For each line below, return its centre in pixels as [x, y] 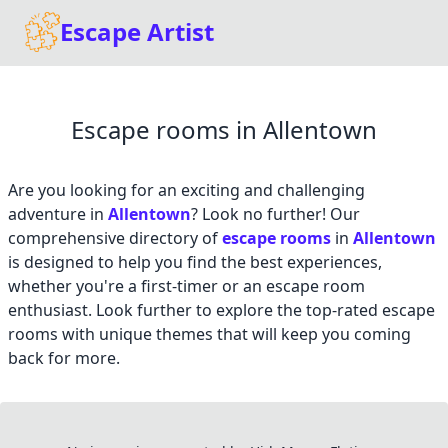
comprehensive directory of [115, 238]
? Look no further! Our [275, 214]
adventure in [58, 214]
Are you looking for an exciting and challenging [186, 190]
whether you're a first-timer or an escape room [186, 286]
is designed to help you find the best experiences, [195, 262]
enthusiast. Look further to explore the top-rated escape [221, 310]
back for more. [64, 358]
